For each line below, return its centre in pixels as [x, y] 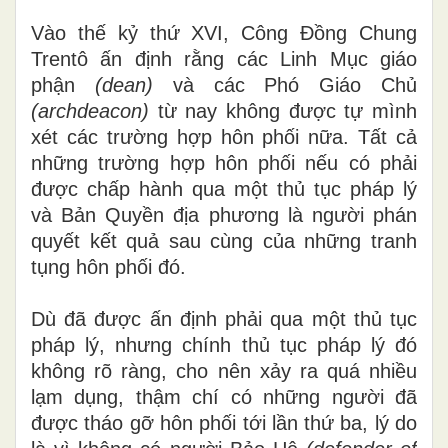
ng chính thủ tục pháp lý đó [283, 344]
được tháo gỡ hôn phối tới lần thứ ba [197, 422]
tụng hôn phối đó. [108, 266]
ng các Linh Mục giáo [310, 58]
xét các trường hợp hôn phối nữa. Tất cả [224, 136]
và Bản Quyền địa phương [159, 214]
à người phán [354, 214]
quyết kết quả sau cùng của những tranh [224, 240]
